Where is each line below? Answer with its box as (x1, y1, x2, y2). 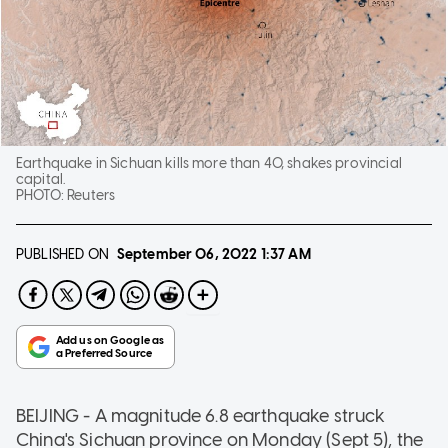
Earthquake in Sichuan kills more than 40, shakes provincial (16, 154, 402, 172)
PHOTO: (16, 186, 68, 204)
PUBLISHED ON (16, 245, 109, 263)
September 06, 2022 (116, 245, 258, 263)
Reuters (67, 186, 116, 204)
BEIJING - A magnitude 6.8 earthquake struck (16, 404, 386, 427)
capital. (16, 170, 66, 188)
